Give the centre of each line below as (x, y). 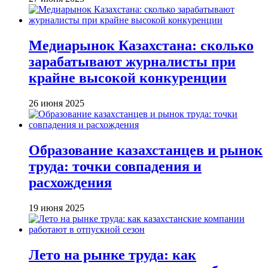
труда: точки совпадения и (115, 167)
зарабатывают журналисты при (132, 62)
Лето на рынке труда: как (112, 255)
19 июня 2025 (57, 208)
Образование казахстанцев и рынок (146, 150)
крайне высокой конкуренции (128, 78)
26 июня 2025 (57, 103)
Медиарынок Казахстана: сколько (141, 46)
